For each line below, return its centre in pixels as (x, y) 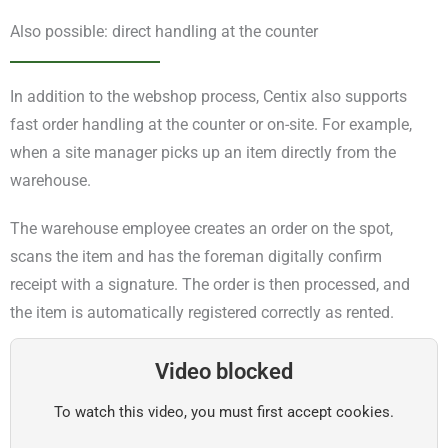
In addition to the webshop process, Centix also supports (208, 97)
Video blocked (224, 371)
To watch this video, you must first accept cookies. (224, 411)
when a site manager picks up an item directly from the (203, 153)
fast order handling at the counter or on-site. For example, (211, 125)
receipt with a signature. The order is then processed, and (210, 285)
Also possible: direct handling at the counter (164, 32)
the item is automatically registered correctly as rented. (202, 313)
